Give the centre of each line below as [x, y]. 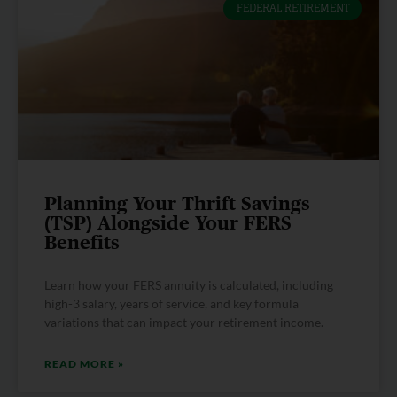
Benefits [82, 244]
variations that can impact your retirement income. [184, 323]
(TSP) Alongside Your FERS [168, 224]
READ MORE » [84, 364]
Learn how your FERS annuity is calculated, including [189, 285]
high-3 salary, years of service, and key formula [171, 304]
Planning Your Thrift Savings [177, 205]
